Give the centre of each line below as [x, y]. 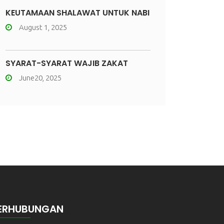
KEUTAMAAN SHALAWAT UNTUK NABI [77, 13]
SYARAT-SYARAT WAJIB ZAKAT [67, 63]
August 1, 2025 [43, 27]
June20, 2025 [40, 78]
